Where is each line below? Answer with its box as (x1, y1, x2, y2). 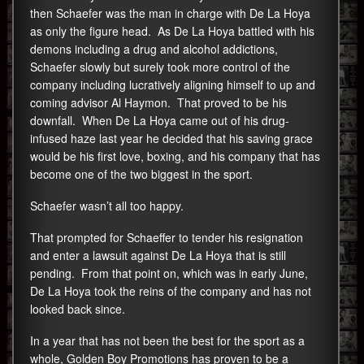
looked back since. (30, 300, 125, 317)
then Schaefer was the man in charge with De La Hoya (30, 4, 310, 21)
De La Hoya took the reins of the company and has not (30, 282, 311, 299)
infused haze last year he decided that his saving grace (30, 129, 313, 146)
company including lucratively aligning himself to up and (30, 76, 315, 93)
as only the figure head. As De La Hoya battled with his (30, 22, 314, 39)
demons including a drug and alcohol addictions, (30, 40, 278, 57)
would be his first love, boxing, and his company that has (30, 147, 320, 164)
